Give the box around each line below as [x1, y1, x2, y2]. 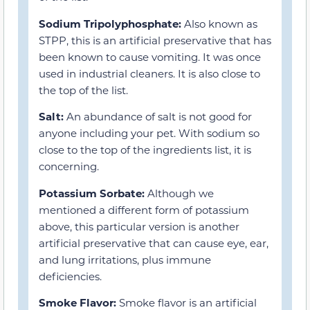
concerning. [39, 159, 99, 174]
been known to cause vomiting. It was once [39, 49, 261, 64]
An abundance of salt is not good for [64, 109, 252, 124]
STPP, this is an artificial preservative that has [39, 33, 271, 47]
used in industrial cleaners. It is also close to [39, 66, 260, 80]
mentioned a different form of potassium [39, 202, 249, 217]
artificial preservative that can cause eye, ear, [39, 235, 268, 250]
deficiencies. [39, 268, 102, 283]
